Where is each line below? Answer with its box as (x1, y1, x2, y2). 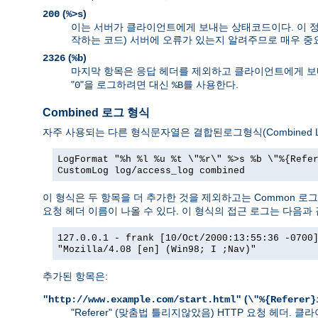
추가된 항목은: (43, 270, 108, 282)
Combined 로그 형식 (43, 106, 150, 119)
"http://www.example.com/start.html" (43, 293, 241, 305)
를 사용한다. (183, 78, 238, 90)
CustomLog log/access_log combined (57, 165, 245, 176)
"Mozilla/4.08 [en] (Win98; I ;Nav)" (57, 243, 256, 255)
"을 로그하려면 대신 (80, 78, 172, 90)
